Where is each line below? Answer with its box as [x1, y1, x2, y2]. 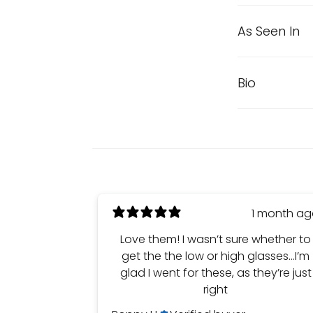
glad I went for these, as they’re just [119, 265, 312, 281]
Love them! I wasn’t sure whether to [120, 231, 183, 247]
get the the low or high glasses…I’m [122, 248, 310, 264]
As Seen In [238, 22, 300, 40]
